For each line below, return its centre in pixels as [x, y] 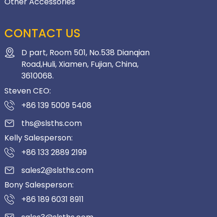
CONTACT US [42, 33]
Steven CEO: [27, 91]
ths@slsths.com [51, 123]
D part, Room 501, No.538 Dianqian [85, 53]
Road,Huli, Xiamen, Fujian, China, [80, 64]
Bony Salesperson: [39, 185]
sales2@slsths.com [57, 170]
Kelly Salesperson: [38, 138]
